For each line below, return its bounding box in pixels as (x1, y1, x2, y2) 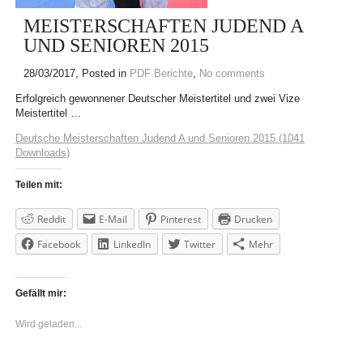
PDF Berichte (129, 67, 193, 79)
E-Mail (98, 212, 127, 226)
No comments (199, 67, 265, 79)
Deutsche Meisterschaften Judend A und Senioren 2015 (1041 (15, 132, 305, 144)
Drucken (233, 212, 272, 226)
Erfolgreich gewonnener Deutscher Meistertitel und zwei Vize (15, 92, 300, 105)
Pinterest (160, 212, 201, 226)
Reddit (36, 212, 66, 226)
